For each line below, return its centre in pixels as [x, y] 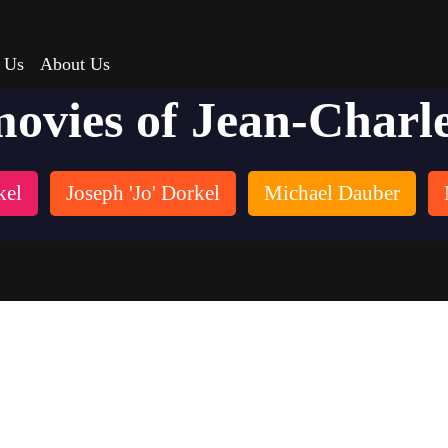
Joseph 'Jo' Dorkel [142, 193]
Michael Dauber [331, 193]
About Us [75, 64]
